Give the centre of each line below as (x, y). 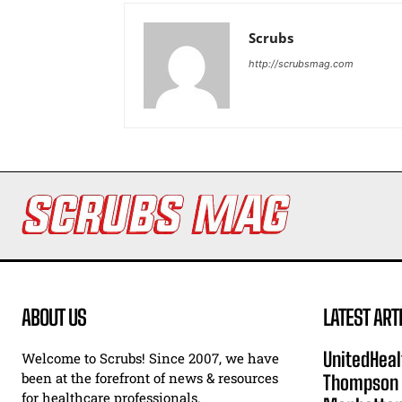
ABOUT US (54, 318)
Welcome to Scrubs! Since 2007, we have (150, 358)
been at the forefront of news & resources (150, 378)
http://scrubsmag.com (301, 63)
